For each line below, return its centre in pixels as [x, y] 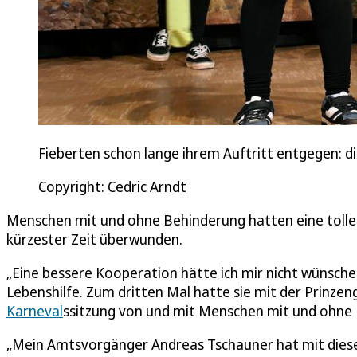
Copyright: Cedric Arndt [112, 186]
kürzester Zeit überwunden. [94, 239]
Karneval [35, 310]
